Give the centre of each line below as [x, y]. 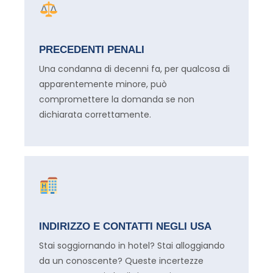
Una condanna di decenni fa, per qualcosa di [134, 69]
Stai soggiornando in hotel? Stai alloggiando [132, 245]
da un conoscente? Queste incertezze [121, 261]
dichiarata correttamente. [95, 115]
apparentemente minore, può [103, 84]
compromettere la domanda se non [117, 100]
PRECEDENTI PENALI [92, 50]
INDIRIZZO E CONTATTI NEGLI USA [125, 226]
